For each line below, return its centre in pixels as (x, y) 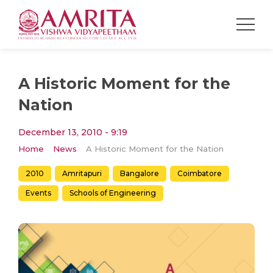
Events (38, 193)
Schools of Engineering (113, 193)
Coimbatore (200, 173)
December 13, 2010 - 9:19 (73, 132)
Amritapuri (82, 173)
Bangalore (140, 173)
